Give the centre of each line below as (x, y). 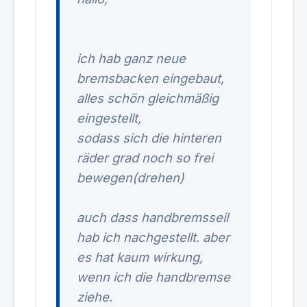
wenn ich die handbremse (153, 277)
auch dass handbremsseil (152, 217)
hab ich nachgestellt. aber (153, 237)
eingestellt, (109, 118)
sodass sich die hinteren (149, 138)
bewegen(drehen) (131, 177)
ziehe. (95, 297)
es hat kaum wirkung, (140, 257)
